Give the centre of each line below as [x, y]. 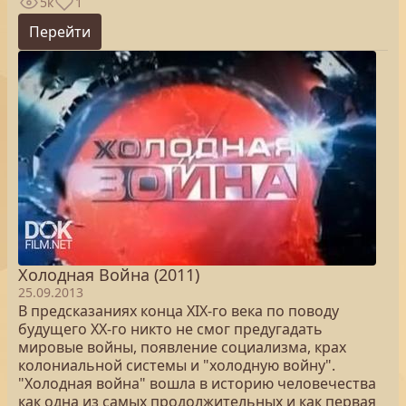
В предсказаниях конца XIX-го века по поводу [179, 311]
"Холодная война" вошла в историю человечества [197, 383]
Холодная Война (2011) [109, 275]
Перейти [60, 32]
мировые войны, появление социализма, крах [182, 347]
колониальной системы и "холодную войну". [177, 365]
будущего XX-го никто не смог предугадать [170, 329]
